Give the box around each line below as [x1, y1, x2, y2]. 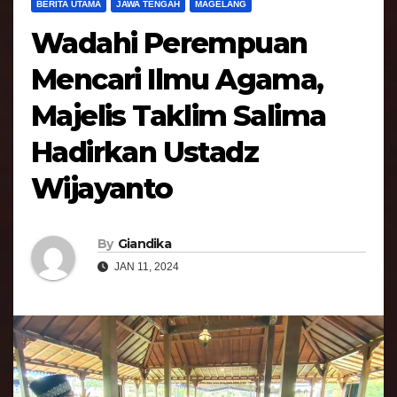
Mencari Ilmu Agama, [31, 62, 323, 97]
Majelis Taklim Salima [31, 98, 326, 134]
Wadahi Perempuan [31, 26, 307, 61]
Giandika [117, 235, 172, 252]
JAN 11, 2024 [112, 260, 179, 273]
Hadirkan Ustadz [31, 135, 258, 170]
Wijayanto [31, 171, 173, 206]
